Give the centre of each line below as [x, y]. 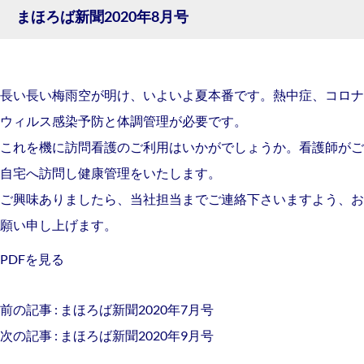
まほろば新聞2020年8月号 [102, 17]
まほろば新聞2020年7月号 [137, 309]
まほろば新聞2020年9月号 [137, 335]
